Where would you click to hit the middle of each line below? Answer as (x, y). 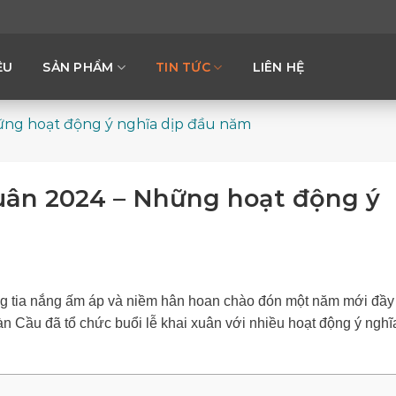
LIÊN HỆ (278, 67)
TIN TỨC (183, 67)
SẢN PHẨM (78, 67)
